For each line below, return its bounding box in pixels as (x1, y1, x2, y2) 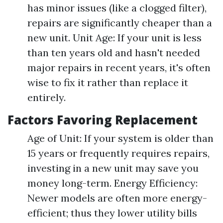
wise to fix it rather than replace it (27, 76, 188, 89)
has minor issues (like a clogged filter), (27, 1, 207, 14)
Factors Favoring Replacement (7, 111, 198, 128)
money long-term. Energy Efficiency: (27, 177, 198, 189)
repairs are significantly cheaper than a (27, 16, 212, 29)
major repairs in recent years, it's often (27, 61, 211, 74)
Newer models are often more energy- (27, 192, 207, 204)
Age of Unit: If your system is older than (27, 132, 214, 144)
